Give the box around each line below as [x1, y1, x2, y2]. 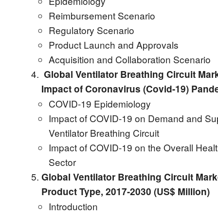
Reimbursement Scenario [49, 9, 155, 22]
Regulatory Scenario [49, 23, 134, 36]
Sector [49, 155, 76, 168]
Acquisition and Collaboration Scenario [49, 53, 211, 66]
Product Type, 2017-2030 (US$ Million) [41, 185, 210, 198]
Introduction [49, 200, 98, 213]
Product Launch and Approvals [49, 38, 179, 51]
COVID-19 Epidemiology [49, 97, 151, 110]
